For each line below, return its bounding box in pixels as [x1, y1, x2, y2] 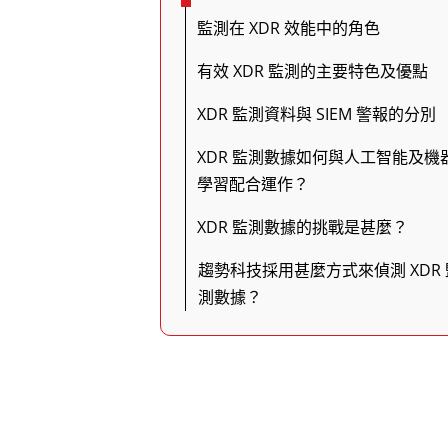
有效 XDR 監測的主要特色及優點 [197, 60, 428, 82]
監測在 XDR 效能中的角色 [197, 17, 380, 39]
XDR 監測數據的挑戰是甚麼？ [197, 216, 408, 238]
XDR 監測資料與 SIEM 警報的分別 [197, 103, 436, 125]
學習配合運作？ [197, 173, 309, 195]
